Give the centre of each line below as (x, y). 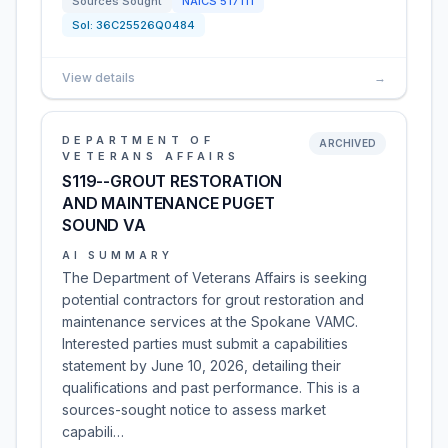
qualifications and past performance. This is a (211, 387)
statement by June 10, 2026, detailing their (201, 365)
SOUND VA (104, 225)
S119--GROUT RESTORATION (172, 181)
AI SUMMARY (117, 255)
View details (98, 77)
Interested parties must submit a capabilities (205, 343)
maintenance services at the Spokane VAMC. (210, 321)
